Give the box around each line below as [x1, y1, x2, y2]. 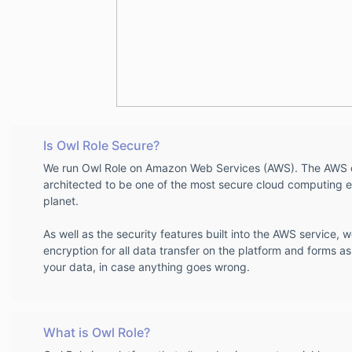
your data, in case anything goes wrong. [43, 260, 250, 273]
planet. [43, 194, 79, 207]
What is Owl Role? [43, 324, 150, 340]
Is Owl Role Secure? [43, 137, 159, 153]
